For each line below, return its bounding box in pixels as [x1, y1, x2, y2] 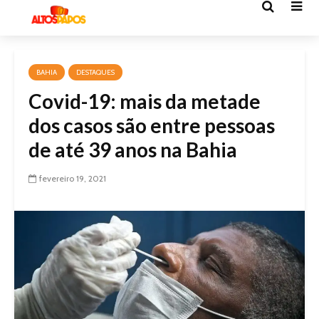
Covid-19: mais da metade [28, 89, 261, 113]
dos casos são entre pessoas [28, 113, 275, 137]
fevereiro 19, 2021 [39, 173, 106, 184]
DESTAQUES [76, 68, 115, 77]
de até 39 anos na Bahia [28, 137, 237, 162]
